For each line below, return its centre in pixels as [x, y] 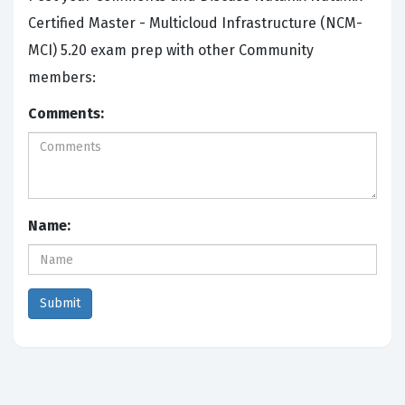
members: [64, 78]
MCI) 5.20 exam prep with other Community [171, 51]
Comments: [66, 114]
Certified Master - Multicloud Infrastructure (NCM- [195, 24]
